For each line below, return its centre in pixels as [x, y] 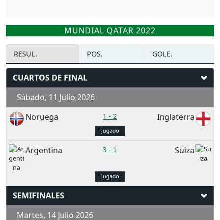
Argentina [44, 150]
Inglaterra [176, 117]
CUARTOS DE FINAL [50, 77]
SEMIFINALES [39, 195]
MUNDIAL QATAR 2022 [110, 30]
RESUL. [26, 54]
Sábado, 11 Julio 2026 [54, 97]
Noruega [42, 117]
